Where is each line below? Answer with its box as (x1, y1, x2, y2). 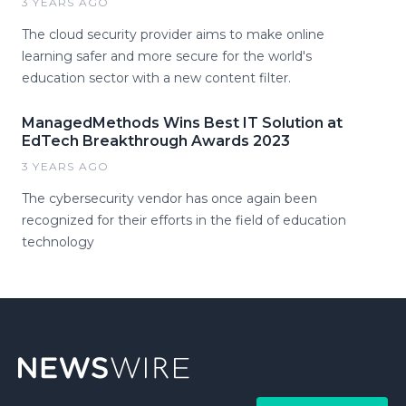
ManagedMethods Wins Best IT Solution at (22, 114, 343, 131)
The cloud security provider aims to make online (22, 26, 324, 43)
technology (22, 234, 94, 250)
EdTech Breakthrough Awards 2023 (22, 132, 290, 150)
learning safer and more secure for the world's (22, 48, 312, 64)
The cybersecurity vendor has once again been (22, 190, 317, 207)
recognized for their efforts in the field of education (22, 212, 346, 228)
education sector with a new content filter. (22, 70, 291, 86)
